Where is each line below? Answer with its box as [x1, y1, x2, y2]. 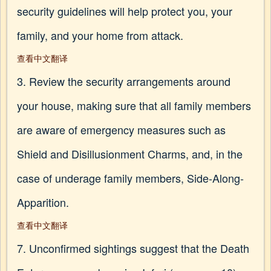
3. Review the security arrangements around [17, 73, 230, 89]
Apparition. [17, 194, 69, 210]
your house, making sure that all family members [17, 97, 251, 113]
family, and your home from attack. [17, 27, 183, 43]
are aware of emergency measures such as [17, 122, 226, 137]
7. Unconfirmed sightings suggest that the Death [17, 240, 249, 256]
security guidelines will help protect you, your [17, 3, 232, 19]
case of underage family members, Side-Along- [17, 170, 244, 186]
